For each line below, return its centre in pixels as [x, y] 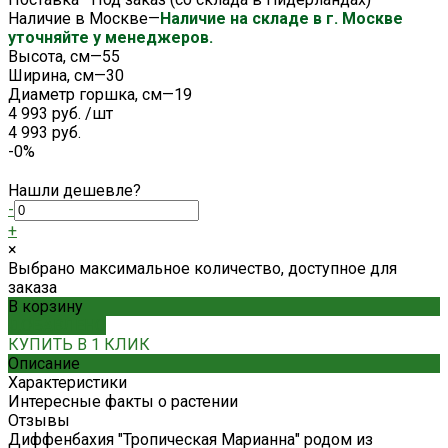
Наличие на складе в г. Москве [281, 18]
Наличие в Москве [78, 18]
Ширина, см [51, 75]
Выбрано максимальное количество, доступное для [202, 268]
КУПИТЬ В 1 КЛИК [79, 344]
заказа [32, 287]
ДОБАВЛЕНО [57, 325]
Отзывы [39, 420]
